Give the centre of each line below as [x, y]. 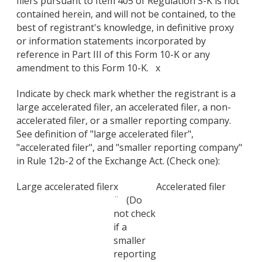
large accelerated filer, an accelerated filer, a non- [124, 107]
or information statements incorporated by [111, 41]
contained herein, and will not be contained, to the [126, 14]
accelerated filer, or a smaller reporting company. [124, 120]
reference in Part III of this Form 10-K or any [113, 55]
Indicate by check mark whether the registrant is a [126, 93]
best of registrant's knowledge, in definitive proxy [125, 28]
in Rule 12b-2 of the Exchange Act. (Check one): [118, 161]
